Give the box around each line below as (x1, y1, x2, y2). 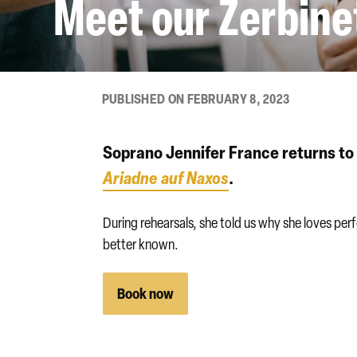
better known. (103, 234, 179, 253)
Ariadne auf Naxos (103, 165, 229, 189)
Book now (117, 283, 175, 303)
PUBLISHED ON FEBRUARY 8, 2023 (101, 89, 290, 108)
